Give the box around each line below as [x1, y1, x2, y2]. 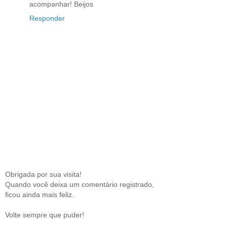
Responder [29, 14, 65, 23]
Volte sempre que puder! [5, 210, 84, 219]
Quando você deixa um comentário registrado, [5, 180, 154, 188]
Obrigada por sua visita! [5, 170, 82, 178]
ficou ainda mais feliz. [5, 190, 74, 199]
